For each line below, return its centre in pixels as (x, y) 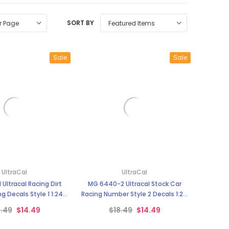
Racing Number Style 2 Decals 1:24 (135, 194)
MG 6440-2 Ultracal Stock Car (134, 184)
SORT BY (80, 22)
